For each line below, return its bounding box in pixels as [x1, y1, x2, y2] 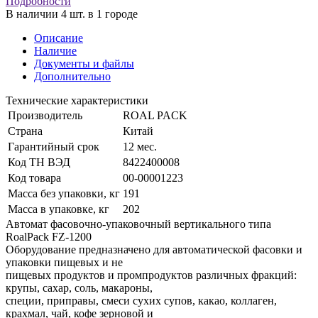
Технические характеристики [6, 94, 148, 106]
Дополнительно [34, 70, 111, 82]
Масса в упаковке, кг [8, 202, 109, 215]
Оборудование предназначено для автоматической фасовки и [6, 243, 302, 256]
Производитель [8, 109, 82, 121]
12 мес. [123, 140, 157, 153]
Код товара [8, 171, 61, 184]
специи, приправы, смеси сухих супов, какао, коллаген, [6, 294, 277, 307]
